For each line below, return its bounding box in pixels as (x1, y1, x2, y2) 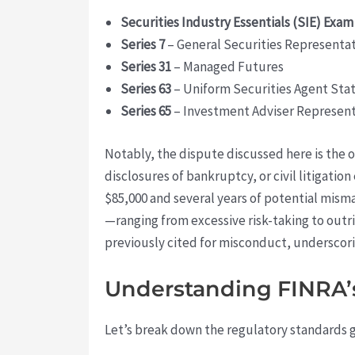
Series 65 (120, 102, 171, 120)
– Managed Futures (171, 58, 284, 76)
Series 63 (120, 80, 171, 98)
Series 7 (120, 36, 165, 54)
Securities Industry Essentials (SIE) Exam (120, 13, 353, 32)
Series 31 (120, 58, 171, 76)
